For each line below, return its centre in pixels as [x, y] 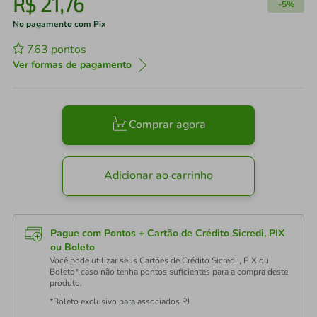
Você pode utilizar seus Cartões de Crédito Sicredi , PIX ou [159, 260]
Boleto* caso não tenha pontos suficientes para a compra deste [169, 272]
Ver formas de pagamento [72, 65]
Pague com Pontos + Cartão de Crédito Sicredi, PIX [167, 233]
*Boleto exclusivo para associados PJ [120, 301]
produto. [66, 283]
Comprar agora [167, 125]
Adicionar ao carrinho [158, 176]
